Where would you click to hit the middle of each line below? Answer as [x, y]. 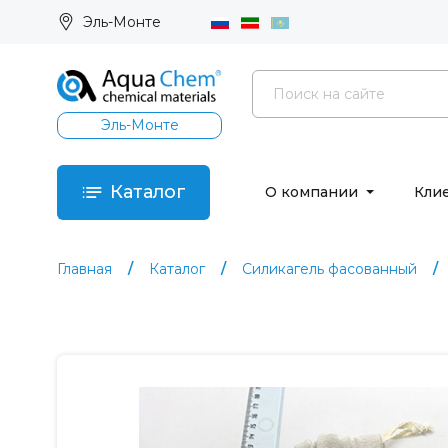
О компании [313, 192]
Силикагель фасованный [329, 268]
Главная [84, 268]
